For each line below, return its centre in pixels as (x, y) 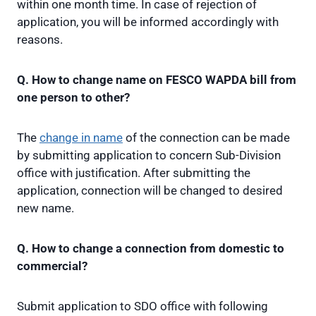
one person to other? (73, 98)
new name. (45, 208)
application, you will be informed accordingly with (148, 22)
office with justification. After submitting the (134, 173)
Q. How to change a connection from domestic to (151, 249)
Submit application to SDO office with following (142, 306)
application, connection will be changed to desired (150, 191)
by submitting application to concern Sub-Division (149, 156)
